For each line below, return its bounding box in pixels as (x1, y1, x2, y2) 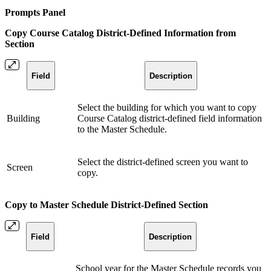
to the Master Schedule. (77, 124, 167, 135)
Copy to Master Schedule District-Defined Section (5, 200, 208, 211)
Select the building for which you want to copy (77, 102, 256, 113)
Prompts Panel (5, 7, 65, 18)
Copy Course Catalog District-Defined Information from (5, 28, 236, 39)
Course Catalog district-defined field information (77, 113, 262, 124)
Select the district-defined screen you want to (77, 157, 248, 168)
